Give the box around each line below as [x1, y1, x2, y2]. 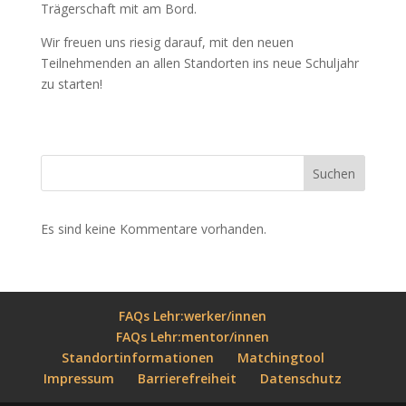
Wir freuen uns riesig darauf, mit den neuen [40, 34, 294, 51]
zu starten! [40, 75, 102, 92]
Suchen [313, 164, 356, 182]
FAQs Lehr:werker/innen [119, 307, 267, 324]
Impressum [43, 370, 115, 387]
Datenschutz [260, 370, 343, 387]
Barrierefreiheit [138, 370, 237, 387]
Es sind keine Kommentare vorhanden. [40, 220, 266, 237]
